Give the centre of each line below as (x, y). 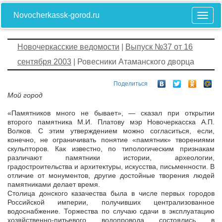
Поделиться (131, 84)
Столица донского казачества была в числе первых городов (111, 194)
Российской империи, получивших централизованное (111, 202)
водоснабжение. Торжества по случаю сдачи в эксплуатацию (111, 211)
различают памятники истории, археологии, (111, 158)
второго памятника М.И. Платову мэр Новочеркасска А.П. (111, 122)
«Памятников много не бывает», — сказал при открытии (111, 113)
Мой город (25, 95)
